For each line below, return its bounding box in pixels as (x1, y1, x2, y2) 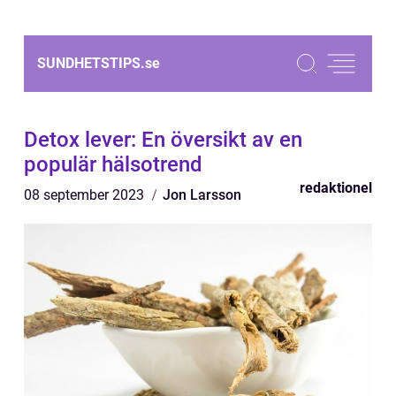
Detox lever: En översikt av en (24, 127, 302, 152)
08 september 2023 (24, 187, 148, 203)
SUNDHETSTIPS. (37, 55, 145, 72)
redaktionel (300, 179, 372, 196)
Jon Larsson (163, 187, 241, 203)
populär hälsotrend (24, 152, 202, 177)
